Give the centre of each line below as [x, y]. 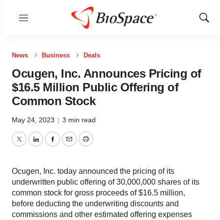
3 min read [79, 120]
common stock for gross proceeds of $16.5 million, [98, 193]
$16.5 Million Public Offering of [95, 87]
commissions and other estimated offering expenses [102, 214]
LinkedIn [50, 145]
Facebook [69, 145]
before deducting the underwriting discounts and [95, 204]
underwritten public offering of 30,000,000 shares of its [106, 182]
